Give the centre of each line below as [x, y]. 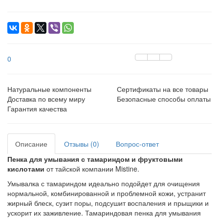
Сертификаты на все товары [163, 89]
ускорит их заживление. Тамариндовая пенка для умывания [104, 213]
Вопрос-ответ [137, 144]
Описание [31, 144]
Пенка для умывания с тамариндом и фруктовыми [95, 159]
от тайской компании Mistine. [92, 169]
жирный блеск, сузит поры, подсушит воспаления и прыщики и [108, 203]
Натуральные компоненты [49, 89]
